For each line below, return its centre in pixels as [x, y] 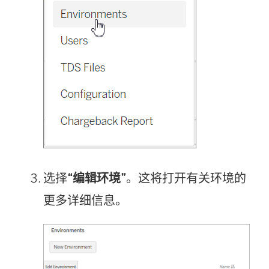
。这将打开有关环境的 [186, 178]
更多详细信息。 [85, 200]
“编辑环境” [97, 178]
